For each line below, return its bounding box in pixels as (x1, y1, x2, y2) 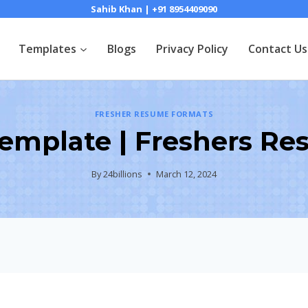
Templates (19, 41, 77, 56)
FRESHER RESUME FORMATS (94, 109, 214, 120)
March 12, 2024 (156, 167, 217, 180)
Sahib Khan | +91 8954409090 (91, 3, 217, 15)
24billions (103, 167, 143, 180)
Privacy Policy (155, 41, 228, 56)
